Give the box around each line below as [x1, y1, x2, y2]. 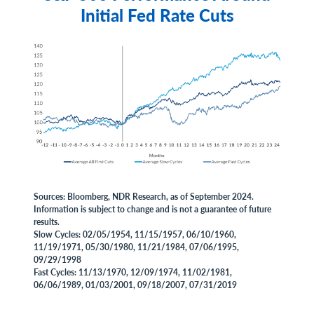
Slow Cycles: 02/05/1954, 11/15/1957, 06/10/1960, [34, 228, 236, 240]
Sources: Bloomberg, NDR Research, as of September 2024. [34, 191, 254, 203]
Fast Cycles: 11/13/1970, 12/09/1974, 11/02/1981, [34, 266, 232, 278]
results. [34, 216, 60, 228]
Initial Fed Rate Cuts [80, 3, 234, 27]
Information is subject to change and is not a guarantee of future [34, 203, 271, 215]
